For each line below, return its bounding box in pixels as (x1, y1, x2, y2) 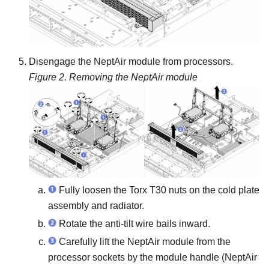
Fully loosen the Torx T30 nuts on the (56, 184, 218, 195)
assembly (48, 200, 89, 211)
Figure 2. (29, 72, 69, 83)
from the (194, 236, 231, 247)
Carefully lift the (56, 236, 127, 247)
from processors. (160, 56, 233, 67)
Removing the (69, 72, 131, 83)
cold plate (218, 184, 259, 195)
